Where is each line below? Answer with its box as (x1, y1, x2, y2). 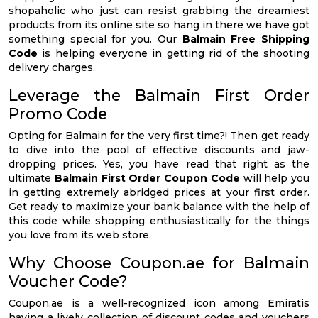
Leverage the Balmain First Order (9, 85, 309, 104)
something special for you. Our (9, 32, 182, 45)
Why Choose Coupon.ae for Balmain (9, 253, 309, 272)
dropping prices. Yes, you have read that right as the (9, 157, 309, 170)
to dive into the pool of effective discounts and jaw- (9, 143, 309, 156)
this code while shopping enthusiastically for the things (9, 214, 309, 227)
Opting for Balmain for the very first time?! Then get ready (9, 128, 309, 142)
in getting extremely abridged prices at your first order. (9, 185, 309, 199)
